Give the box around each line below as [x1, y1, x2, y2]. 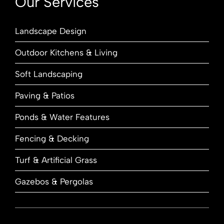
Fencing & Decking [14, 133, 89, 144]
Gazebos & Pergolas [14, 176, 93, 187]
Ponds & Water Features [14, 112, 109, 122]
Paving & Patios [14, 90, 74, 101]
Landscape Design [14, 26, 86, 36]
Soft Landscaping [14, 69, 82, 79]
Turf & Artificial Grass [14, 155, 97, 165]
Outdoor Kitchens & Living [14, 47, 117, 58]
